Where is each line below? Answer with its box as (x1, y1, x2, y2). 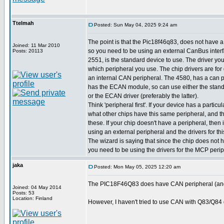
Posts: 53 (12, 190, 34, 195)
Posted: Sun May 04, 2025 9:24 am (94, 22, 177, 27)
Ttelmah (12, 20, 34, 26)
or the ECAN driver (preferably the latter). (88, 92, 198, 99)
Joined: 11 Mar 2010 (12, 42, 60, 48)
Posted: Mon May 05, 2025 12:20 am (94, 164, 180, 169)
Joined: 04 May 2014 (12, 184, 61, 190)
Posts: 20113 (12, 48, 43, 53)
